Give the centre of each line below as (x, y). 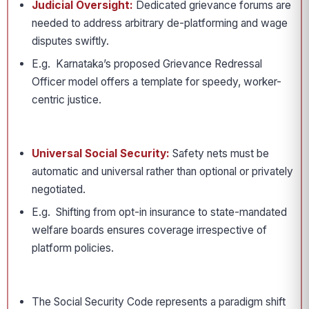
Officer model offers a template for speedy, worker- (157, 82)
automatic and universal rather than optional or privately (162, 171)
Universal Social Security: (101, 153)
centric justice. (67, 100)
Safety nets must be (219, 153)
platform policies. (73, 248)
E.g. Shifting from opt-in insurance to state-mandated (159, 212)
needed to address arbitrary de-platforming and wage (160, 23)
